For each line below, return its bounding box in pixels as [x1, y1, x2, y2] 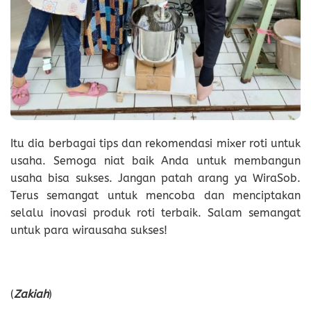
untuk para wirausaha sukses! [10, 224, 167, 237]
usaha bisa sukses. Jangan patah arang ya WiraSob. [10, 171, 301, 185]
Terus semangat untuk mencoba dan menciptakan [10, 189, 301, 203]
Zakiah [14, 287, 49, 301]
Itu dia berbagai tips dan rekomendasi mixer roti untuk [10, 137, 301, 151]
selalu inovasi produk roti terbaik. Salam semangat [10, 206, 301, 220]
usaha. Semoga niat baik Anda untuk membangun [10, 154, 301, 168]
